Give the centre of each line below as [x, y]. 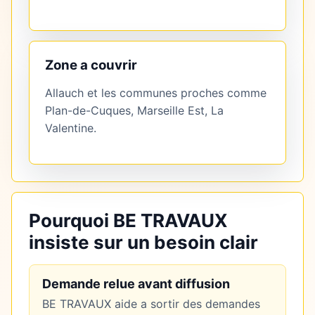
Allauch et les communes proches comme [156, 93]
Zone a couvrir [91, 65]
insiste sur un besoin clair [143, 243]
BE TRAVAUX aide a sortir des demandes [151, 304]
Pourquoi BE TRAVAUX [128, 221]
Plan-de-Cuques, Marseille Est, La [134, 111]
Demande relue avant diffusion [136, 284]
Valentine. [71, 128]
